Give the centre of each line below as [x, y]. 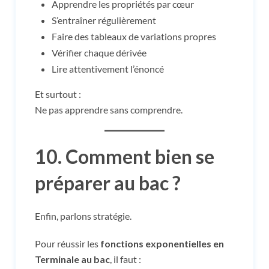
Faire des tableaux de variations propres [134, 36]
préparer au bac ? [108, 183]
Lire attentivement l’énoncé [108, 68]
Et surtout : [58, 94]
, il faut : [125, 259]
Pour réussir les [68, 243]
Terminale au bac [72, 259]
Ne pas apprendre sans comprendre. [109, 109]
